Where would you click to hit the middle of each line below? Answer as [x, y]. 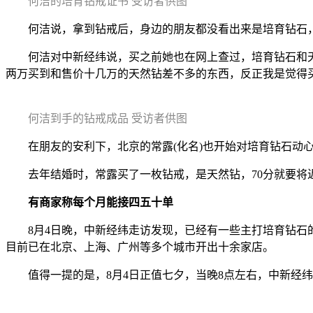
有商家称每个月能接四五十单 [101, 202]
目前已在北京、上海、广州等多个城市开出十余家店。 [140, 247]
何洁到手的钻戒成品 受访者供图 [108, 118]
